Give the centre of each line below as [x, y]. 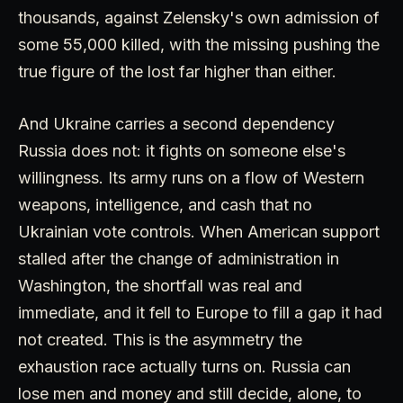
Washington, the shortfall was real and [160, 285]
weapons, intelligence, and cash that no [165, 204]
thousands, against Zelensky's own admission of [199, 17]
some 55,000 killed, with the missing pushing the [199, 44]
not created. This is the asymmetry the [160, 339]
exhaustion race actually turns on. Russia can [184, 366]
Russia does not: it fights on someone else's [182, 150]
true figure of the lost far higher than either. [177, 71]
